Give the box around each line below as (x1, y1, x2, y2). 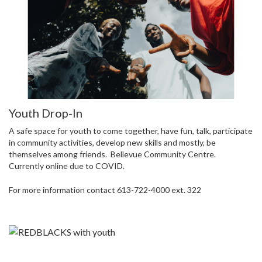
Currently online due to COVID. (9, 161, 125, 171)
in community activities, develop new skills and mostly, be (9, 137, 216, 148)
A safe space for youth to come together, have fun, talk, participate (9, 126, 253, 136)
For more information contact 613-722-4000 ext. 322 (9, 185, 201, 195)
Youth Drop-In (9, 106, 82, 120)
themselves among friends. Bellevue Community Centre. (9, 149, 218, 160)
